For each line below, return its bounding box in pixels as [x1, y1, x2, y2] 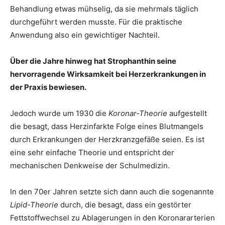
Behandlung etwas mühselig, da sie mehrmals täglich [10, 4, 198, 14]
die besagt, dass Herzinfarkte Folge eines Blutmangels [10, 122, 203, 131]
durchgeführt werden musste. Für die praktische [10, 17, 182, 27]
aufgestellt [167, 108, 207, 118]
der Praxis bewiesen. [10, 82, 86, 92]
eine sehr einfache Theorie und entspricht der [10, 148, 174, 157]
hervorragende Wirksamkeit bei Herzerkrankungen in [10, 69, 206, 79]
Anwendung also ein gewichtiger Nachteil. [10, 30, 160, 40]
